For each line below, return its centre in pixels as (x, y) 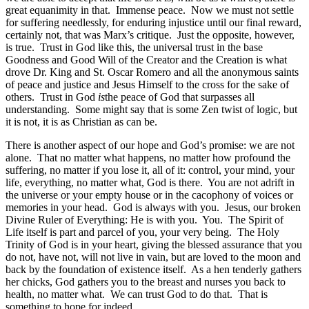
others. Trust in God (52, 97)
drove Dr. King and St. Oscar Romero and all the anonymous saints (152, 72)
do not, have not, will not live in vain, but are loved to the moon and (153, 257)
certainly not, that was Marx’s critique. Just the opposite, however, (150, 34)
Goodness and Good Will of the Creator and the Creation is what (146, 59)
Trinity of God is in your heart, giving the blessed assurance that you (154, 244)
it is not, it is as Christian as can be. (81, 121)
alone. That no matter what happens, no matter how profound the (148, 157)
